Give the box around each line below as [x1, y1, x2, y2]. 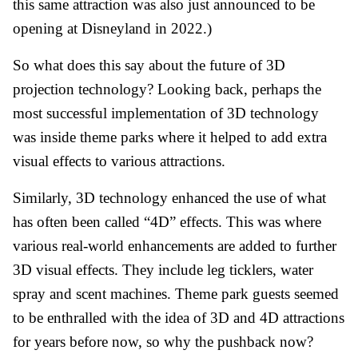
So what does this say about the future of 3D [13, 56, 285, 74]
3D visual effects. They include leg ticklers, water [13, 261, 313, 278]
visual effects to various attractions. [13, 152, 225, 169]
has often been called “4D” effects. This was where [13, 213, 321, 230]
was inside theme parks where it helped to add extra [13, 128, 327, 145]
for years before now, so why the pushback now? [13, 332, 313, 350]
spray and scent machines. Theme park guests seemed [13, 284, 339, 302]
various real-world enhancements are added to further [13, 237, 336, 254]
